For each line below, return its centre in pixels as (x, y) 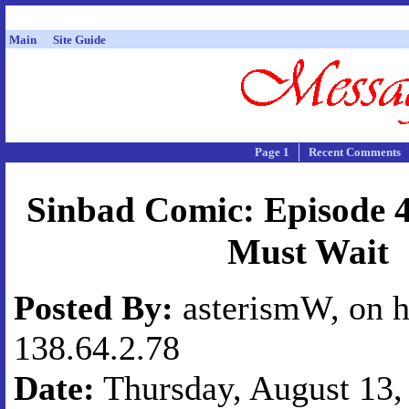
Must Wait (308, 252)
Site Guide (79, 40)
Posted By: (94, 308)
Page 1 (272, 152)
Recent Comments (355, 152)
